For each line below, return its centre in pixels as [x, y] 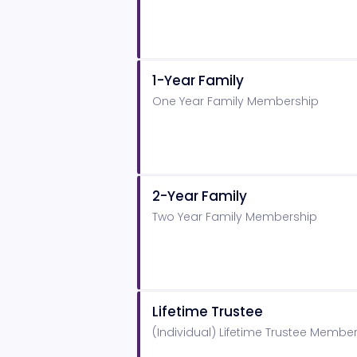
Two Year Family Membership [235, 217]
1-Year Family [198, 81]
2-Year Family [200, 196]
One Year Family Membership [235, 102]
